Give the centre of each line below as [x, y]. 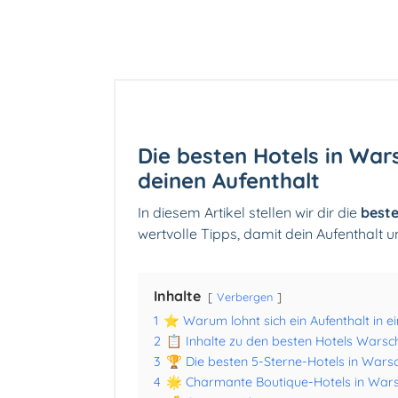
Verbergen [245, 297]
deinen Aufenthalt [229, 181]
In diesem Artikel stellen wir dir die [249, 213]
